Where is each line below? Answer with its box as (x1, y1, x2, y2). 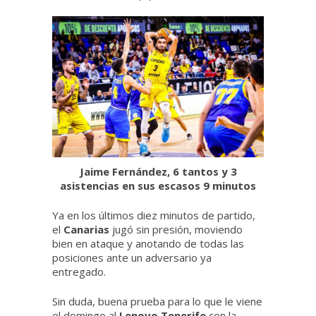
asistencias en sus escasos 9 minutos (60, 178, 256, 193)
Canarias (63, 222, 112, 237)
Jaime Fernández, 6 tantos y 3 (79, 164, 237, 179)
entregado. (52, 265, 106, 279)
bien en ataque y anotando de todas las (52, 236, 244, 251)
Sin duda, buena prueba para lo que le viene (52, 294, 262, 309)
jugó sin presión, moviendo (112, 222, 243, 237)
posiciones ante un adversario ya (52, 250, 212, 265)
